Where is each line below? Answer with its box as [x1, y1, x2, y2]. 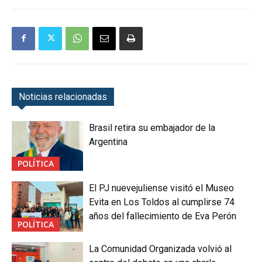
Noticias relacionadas [19, 91, 107, 102]
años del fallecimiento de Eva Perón [89, 211, 237, 222]
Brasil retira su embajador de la [89, 122, 216, 133]
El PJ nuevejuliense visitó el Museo [89, 182, 235, 194]
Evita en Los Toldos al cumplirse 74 [89, 196, 235, 208]
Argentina [89, 136, 128, 147]
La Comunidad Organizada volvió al [89, 243, 232, 254]
